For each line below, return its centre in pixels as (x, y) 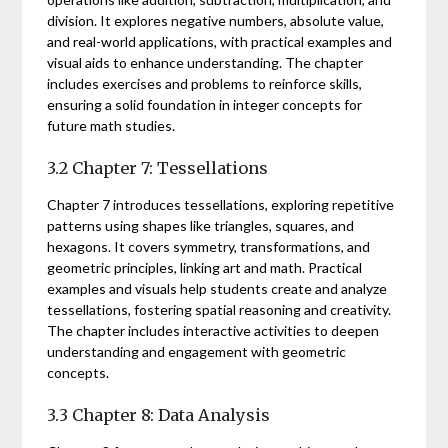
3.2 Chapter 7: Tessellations (158, 167)
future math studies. (111, 125)
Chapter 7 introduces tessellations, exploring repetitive (221, 204)
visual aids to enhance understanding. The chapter (205, 62)
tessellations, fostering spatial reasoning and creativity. (219, 309)
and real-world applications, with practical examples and (220, 41)
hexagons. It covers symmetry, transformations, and (209, 246)
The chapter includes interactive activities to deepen (213, 330)
